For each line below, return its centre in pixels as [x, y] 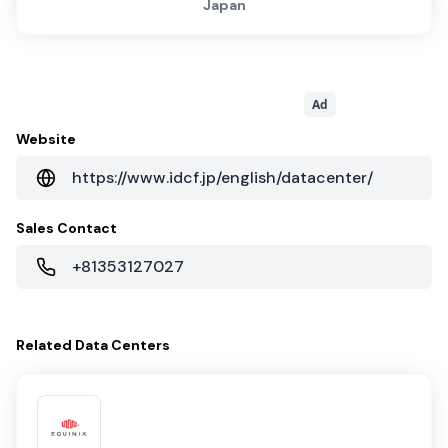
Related [45, 345]
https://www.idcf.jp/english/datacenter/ [222, 178]
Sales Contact [66, 228]
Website [46, 139]
